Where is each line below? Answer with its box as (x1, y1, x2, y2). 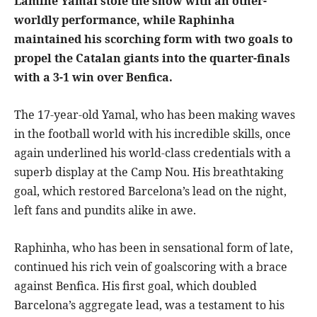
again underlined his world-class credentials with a (14, 145, 291, 161)
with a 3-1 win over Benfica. (14, 69, 173, 86)
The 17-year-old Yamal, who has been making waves (14, 107, 295, 123)
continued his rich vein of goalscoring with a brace (14, 259, 287, 275)
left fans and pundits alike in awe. (14, 202, 196, 219)
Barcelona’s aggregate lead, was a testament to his (14, 297, 284, 313)
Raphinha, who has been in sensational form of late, (14, 240, 293, 256)
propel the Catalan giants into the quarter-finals (14, 50, 290, 67)
